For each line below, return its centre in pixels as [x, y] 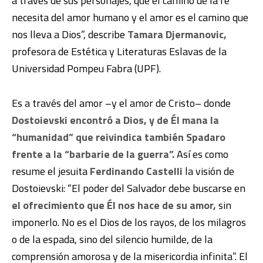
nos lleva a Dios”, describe [70, 34]
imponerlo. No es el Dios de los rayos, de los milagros [129, 222]
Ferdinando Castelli [136, 171]
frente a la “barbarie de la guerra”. [93, 154]
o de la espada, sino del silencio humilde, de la [112, 239]
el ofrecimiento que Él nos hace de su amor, [114, 205]
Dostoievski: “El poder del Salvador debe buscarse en [129, 188]
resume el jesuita [51, 171]
